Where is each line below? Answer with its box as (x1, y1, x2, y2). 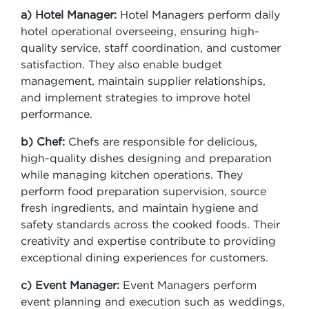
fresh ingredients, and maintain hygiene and (21, 201, 259, 214)
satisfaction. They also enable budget (21, 58, 222, 70)
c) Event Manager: (21, 279, 123, 291)
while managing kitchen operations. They (21, 168, 243, 181)
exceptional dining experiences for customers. (21, 251, 268, 263)
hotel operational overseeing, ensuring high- (21, 25, 259, 37)
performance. (21, 108, 96, 120)
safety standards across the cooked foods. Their (21, 218, 280, 230)
